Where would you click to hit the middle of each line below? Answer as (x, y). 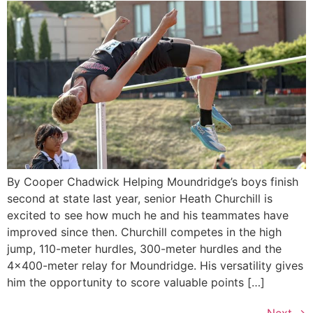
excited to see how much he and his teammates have (148, 215)
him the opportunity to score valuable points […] (136, 282)
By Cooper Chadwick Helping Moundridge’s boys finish (153, 181)
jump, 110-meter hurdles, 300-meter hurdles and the (144, 248)
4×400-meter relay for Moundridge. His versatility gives (155, 265)
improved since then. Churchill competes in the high (144, 232)
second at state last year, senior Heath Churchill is (140, 198)
